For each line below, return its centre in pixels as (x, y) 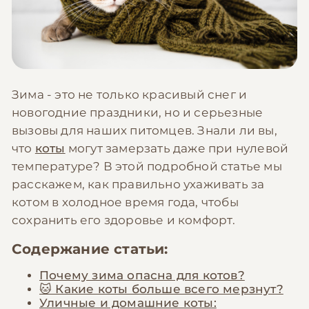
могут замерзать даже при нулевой (177, 148)
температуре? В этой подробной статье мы (147, 166)
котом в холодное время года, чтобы (125, 202)
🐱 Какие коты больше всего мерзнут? (161, 289)
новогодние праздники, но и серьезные (138, 112)
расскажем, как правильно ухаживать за (138, 184)
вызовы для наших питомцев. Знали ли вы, (144, 130)
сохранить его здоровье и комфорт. (124, 220)
